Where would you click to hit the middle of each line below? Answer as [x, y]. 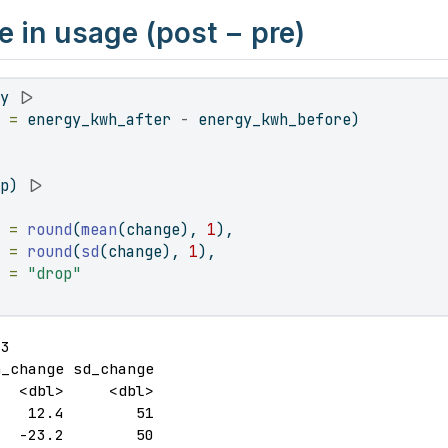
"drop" [54, 273]
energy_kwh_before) [275, 119]
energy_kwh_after [99, 119]
